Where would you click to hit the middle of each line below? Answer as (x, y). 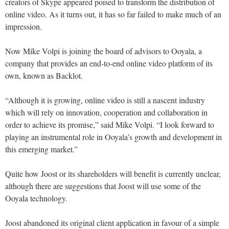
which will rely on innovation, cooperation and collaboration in (106, 112)
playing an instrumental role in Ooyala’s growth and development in (113, 137)
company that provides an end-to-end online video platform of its (109, 63)
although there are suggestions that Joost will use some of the (103, 186)
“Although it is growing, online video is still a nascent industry (105, 100)
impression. (24, 27)
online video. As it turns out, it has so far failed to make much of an (113, 14)
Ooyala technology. (36, 198)
